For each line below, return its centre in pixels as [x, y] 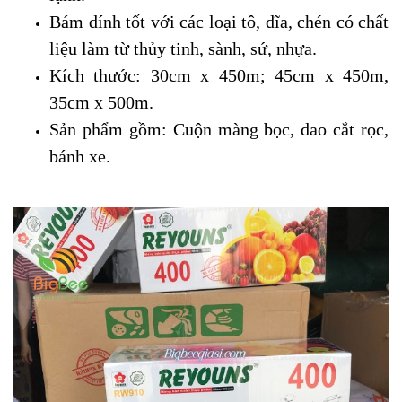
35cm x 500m [99, 102]
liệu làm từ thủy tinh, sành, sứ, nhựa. [183, 48]
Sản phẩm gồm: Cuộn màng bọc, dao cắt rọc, [219, 129]
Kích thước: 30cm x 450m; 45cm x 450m [217, 75]
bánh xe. [80, 156]
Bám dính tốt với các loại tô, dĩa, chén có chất [219, 22]
